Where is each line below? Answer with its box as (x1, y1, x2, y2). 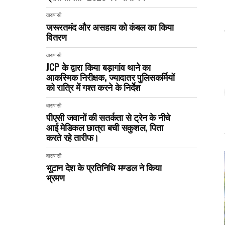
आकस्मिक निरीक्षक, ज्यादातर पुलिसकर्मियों (46, 70, 175, 83)
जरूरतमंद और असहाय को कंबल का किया (46, 20, 174, 33)
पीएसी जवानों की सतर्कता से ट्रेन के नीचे (46, 110, 170, 124)
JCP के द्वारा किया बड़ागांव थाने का (46, 60, 151, 73)
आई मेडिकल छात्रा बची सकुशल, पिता (46, 120, 163, 134)
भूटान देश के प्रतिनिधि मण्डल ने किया (46, 160, 162, 174)
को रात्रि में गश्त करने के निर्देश (46, 80, 141, 93)
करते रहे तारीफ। (46, 130, 99, 144)
